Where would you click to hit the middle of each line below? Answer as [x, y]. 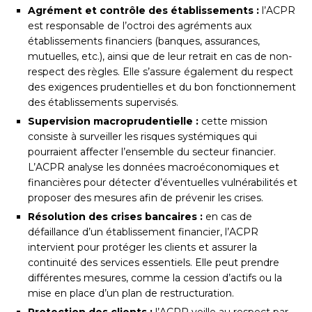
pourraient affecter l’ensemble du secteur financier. [152, 151]
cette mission [233, 121]
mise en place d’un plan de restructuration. [131, 293]
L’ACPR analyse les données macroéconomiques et [154, 167]
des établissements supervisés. [103, 102]
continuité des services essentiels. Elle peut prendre [154, 262]
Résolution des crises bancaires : [115, 216]
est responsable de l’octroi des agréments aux [140, 25]
